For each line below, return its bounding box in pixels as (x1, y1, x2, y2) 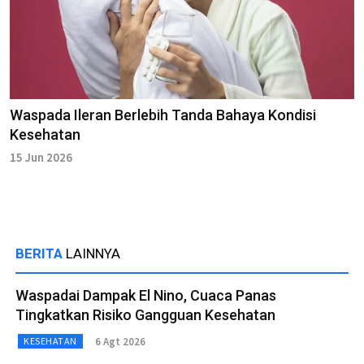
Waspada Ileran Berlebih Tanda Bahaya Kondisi (10, 106, 316, 124)
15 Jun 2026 (10, 149, 72, 166)
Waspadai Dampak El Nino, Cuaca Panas (15, 287, 276, 305)
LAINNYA (66, 245, 120, 262)
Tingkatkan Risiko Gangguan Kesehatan (15, 306, 275, 324)
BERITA (15, 245, 66, 262)
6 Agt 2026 (94, 334, 145, 349)
